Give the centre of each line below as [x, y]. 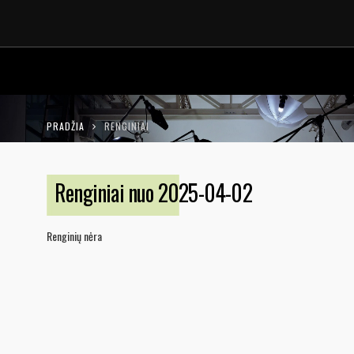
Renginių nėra [74, 236]
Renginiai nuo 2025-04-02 [153, 192]
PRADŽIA [66, 126]
